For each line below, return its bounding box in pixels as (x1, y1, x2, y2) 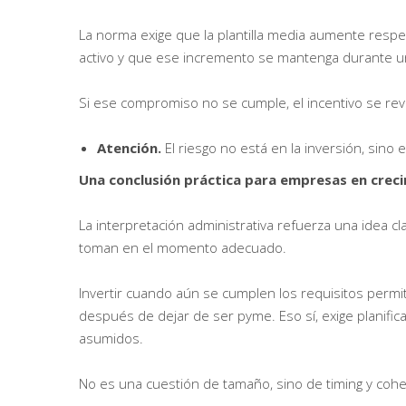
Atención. (97, 139, 165, 158)
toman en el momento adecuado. (79, 238, 286, 257)
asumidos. (79, 329, 143, 348)
